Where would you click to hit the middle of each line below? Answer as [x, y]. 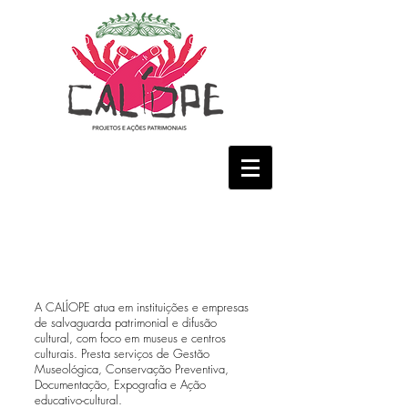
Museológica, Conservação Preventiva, [132, 369]
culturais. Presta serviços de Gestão [122, 353]
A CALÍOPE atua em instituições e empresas [142, 307]
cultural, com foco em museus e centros [130, 338]
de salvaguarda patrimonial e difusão [126, 322]
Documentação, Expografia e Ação [120, 384]
